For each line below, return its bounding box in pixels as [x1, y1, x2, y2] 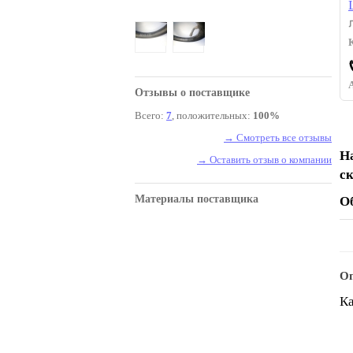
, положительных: [172, 110, 253, 121]
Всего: [135, 110, 166, 121]
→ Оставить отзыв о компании [197, 154, 332, 165]
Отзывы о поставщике [135, 87, 250, 98]
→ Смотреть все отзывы [224, 132, 332, 143]
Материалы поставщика [135, 193, 258, 205]
